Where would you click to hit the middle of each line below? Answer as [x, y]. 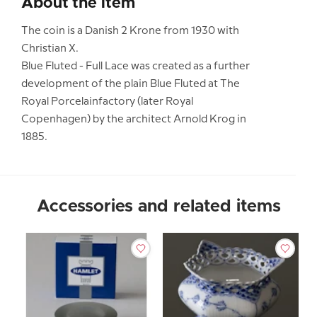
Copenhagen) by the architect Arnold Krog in [134, 120]
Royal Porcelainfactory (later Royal [107, 102]
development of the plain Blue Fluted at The [131, 84]
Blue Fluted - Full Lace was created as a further [136, 67]
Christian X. [50, 49]
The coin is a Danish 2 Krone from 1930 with [130, 31]
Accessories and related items [158, 207]
